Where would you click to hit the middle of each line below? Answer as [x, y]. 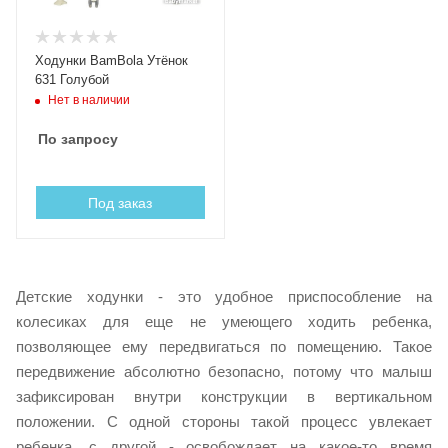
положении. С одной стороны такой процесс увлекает [224, 421]
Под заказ [120, 203]
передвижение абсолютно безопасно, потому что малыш [224, 371]
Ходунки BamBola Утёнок [111, 60]
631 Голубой [72, 79]
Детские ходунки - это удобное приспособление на [224, 296]
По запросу [78, 139]
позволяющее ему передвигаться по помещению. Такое [224, 346]
